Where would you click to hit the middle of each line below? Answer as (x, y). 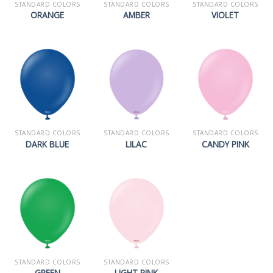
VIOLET (225, 15)
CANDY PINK (225, 144)
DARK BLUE (48, 144)
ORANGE (48, 15)
